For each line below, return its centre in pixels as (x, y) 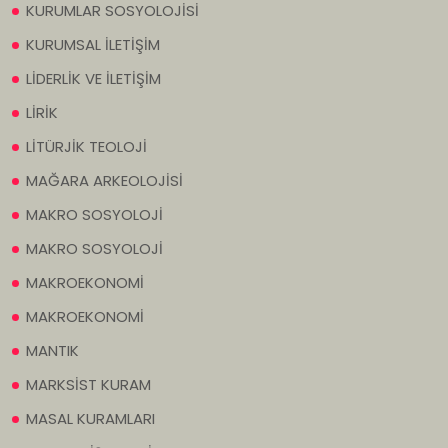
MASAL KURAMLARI (90, 419)
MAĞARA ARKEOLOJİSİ (104, 181)
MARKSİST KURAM (88, 385)
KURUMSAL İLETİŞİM (93, 45)
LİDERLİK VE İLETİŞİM (93, 79)
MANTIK (52, 351)
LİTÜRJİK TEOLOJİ (86, 147)
